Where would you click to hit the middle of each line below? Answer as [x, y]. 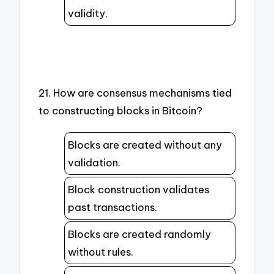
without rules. [101, 251]
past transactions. [113, 207]
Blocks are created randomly [139, 234]
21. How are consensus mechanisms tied [135, 92]
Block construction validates [139, 189]
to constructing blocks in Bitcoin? [121, 110]
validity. [88, 13]
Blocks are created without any [145, 144]
